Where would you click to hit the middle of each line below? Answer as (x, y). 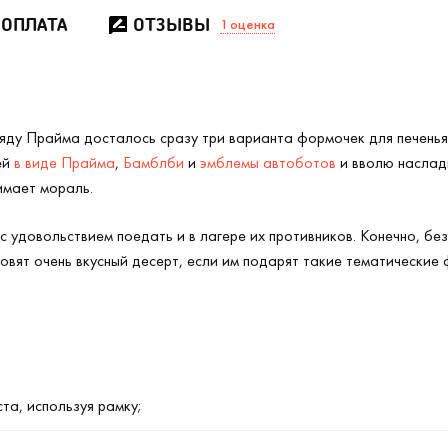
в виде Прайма (64, 162)
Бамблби (153, 162)
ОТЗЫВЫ (171, 24)
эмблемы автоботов (268, 162)
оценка (252, 24)
